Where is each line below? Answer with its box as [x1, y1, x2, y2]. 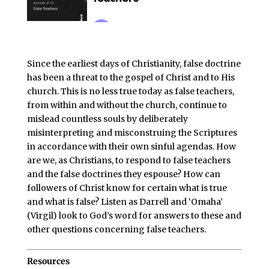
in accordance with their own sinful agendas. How [26, 141, 236, 153]
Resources [26, 256, 70, 267]
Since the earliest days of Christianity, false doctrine [26, 58, 241, 70]
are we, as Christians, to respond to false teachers [26, 155, 231, 166]
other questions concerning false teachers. [26, 224, 206, 235]
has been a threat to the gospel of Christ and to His [26, 72, 235, 83]
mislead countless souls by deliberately [26, 113, 188, 125]
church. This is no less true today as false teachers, [26, 86, 234, 97]
